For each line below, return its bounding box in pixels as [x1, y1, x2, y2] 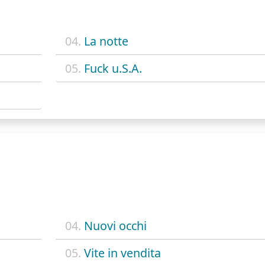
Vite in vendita [83, 245, 161, 261]
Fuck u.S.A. [83, 60, 142, 76]
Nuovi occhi [83, 218, 147, 234]
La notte [83, 33, 128, 49]
